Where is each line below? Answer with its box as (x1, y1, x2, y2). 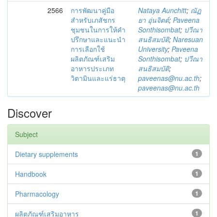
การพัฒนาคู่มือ (71, 5, 114, 15)
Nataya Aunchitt (138, 5, 186, 15)
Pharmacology (15, 189, 59, 199)
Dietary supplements (15, 149, 78, 159)
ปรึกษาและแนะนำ (71, 34, 125, 44)
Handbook (15, 169, 46, 179)
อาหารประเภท (71, 63, 114, 73)
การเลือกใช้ (71, 44, 105, 54)
